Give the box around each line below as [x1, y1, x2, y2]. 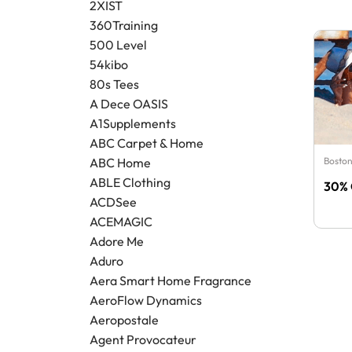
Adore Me [90, 233, 144, 250]
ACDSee [90, 194, 137, 211]
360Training [90, 17, 158, 34]
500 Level [90, 37, 147, 53]
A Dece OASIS [90, 96, 168, 112]
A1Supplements [90, 115, 176, 132]
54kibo [90, 57, 128, 73]
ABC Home [90, 155, 151, 171]
